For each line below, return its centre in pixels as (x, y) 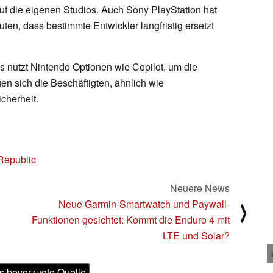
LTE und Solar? (196, 235)
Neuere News (200, 188)
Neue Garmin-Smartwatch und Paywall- (144, 204)
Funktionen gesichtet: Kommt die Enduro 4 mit (131, 219)
